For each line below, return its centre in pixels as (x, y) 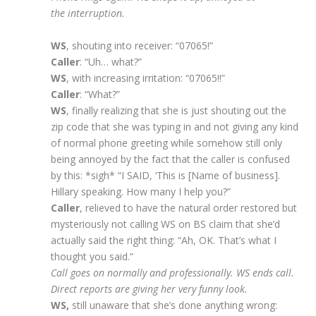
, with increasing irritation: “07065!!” (146, 78)
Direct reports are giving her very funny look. (150, 288)
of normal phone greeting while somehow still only (167, 142)
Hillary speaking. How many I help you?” (141, 191)
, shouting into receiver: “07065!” (140, 45)
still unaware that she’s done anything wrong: (175, 305)
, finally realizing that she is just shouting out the (177, 110)
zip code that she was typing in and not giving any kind (175, 126)
